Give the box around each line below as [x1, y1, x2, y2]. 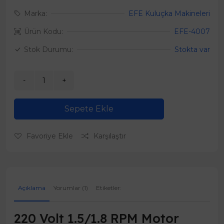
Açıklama [18, 184, 45, 192]
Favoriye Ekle [26, 131, 73, 141]
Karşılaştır [93, 131, 126, 141]
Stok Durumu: [24, 45, 73, 54]
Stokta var [174, 45, 210, 54]
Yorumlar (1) [53, 184, 88, 192]
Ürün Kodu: [24, 27, 63, 36]
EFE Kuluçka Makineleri [128, 9, 210, 18]
